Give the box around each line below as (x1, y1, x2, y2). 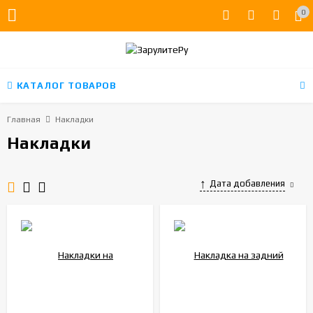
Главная (7, 115, 41, 125)
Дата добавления (210, 178, 285, 189)
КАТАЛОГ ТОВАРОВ (17, 80, 116, 92)
